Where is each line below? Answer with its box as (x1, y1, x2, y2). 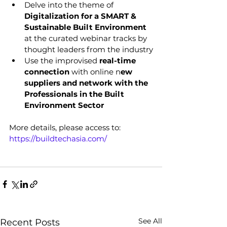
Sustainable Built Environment (24, 22, 148, 32)
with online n (69, 67, 121, 77)
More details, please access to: (9, 123, 123, 132)
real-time (99, 56, 138, 65)
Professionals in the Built (24, 89, 126, 99)
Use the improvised (24, 56, 99, 65)
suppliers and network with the (24, 78, 150, 88)
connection (24, 67, 69, 77)
